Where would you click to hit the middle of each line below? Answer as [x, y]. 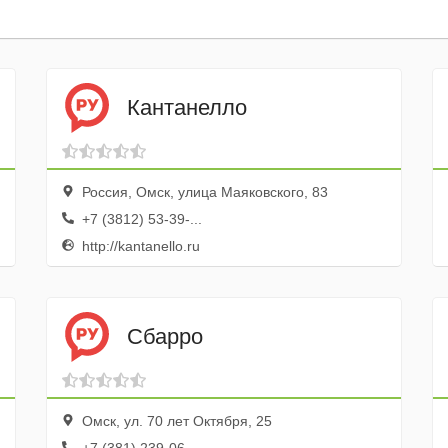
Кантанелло [186, 107]
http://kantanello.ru [138, 246]
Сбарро [164, 336]
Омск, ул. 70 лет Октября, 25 [174, 421]
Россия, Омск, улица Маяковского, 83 [202, 192]
